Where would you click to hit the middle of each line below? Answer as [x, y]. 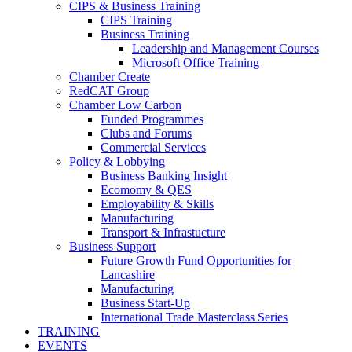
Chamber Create [110, 77]
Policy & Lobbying [117, 161]
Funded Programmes [152, 119]
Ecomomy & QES [146, 190]
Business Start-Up [145, 303]
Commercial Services [153, 147]
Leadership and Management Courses [225, 48]
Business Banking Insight [164, 176]
